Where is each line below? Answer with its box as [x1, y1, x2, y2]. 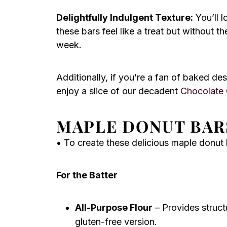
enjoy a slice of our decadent [56, 86, 180, 96]
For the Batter [56, 170, 118, 180]
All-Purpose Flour [75, 202, 153, 213]
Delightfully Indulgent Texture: [56, 12, 193, 23]
